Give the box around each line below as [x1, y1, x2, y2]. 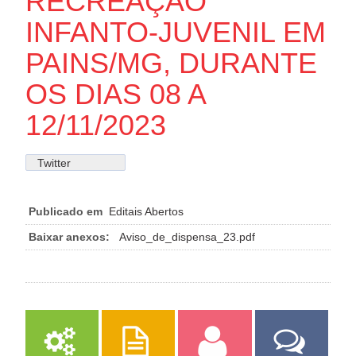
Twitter [37, 156, 71, 169]
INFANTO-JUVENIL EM [25, 15, 326, 48]
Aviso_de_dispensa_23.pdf [118, 230, 255, 243]
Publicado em [28, 204, 103, 218]
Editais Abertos [108, 204, 184, 218]
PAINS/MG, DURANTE [25, 46, 317, 79]
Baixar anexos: [28, 230, 110, 243]
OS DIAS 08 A [25, 77, 205, 110]
